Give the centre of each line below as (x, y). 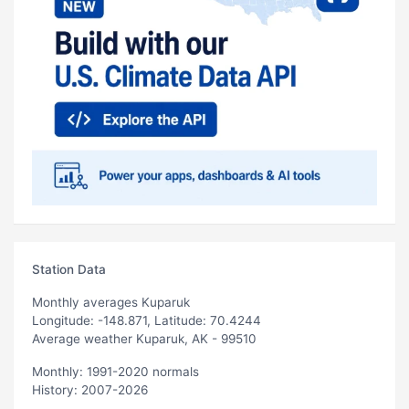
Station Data (69, 269)
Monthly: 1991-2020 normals (115, 371)
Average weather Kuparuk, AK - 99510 (144, 338)
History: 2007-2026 (90, 389)
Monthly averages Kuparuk (111, 302)
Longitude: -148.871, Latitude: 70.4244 (147, 320)
